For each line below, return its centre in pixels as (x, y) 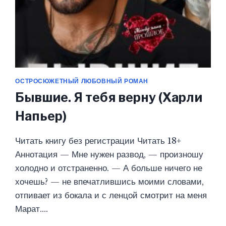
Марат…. (32, 209)
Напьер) (41, 116)
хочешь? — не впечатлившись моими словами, (110, 182)
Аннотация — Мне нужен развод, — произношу (109, 155)
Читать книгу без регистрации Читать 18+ (98, 141)
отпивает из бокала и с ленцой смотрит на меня (111, 196)
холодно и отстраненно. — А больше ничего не (109, 168)
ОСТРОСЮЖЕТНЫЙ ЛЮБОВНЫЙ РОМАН (82, 81)
